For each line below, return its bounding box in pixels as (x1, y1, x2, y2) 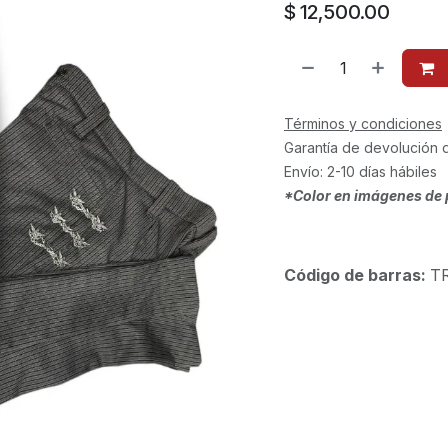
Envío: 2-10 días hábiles (284, 163, 437, 180)
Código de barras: (284, 265, 430, 285)
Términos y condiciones (284, 115, 442, 132)
